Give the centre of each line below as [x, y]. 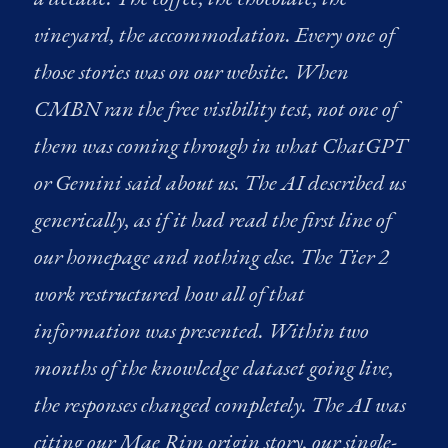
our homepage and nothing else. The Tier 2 [212, 256]
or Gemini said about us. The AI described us [220, 182]
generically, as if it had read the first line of [213, 219]
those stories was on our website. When [192, 71]
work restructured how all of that [170, 293]
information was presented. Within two [202, 330]
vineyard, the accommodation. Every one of [215, 34]
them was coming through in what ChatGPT [221, 145]
